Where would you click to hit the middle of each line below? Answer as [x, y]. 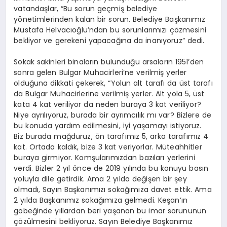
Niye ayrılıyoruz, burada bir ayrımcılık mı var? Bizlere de [112, 115]
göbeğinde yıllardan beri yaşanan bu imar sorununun [110, 211]
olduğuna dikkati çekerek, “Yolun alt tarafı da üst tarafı [113, 83]
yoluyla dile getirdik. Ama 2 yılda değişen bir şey [100, 179]
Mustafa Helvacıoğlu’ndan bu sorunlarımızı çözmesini [110, 30]
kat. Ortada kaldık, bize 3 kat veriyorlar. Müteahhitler [108, 147]
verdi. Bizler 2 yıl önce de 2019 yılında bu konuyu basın [111, 168]
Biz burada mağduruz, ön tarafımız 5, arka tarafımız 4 [111, 136]
